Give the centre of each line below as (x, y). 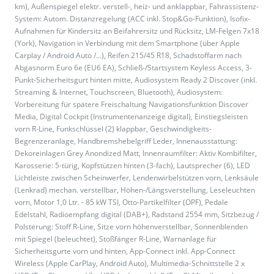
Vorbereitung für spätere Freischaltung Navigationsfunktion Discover (131, 105)
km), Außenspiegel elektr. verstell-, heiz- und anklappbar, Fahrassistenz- (137, 7)
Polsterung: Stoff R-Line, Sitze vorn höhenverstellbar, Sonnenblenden (131, 227)
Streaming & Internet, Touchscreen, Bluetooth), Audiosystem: (119, 92)
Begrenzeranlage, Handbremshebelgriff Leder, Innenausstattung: (126, 141)
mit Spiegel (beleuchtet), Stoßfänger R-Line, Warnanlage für (116, 239)
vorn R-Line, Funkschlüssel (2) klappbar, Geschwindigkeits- (113, 129)
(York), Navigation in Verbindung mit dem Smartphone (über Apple (127, 43)
